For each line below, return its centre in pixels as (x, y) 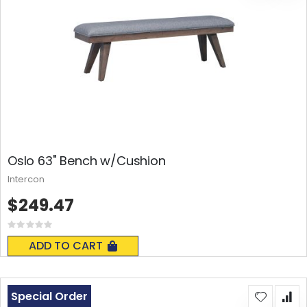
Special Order (49, 296)
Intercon (26, 179)
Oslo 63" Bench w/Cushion (87, 160)
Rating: (45, 228)
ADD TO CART (66, 245)
